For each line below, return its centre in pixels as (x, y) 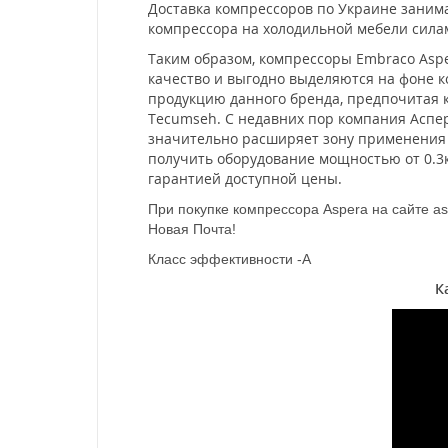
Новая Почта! (192, 229)
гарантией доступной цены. (245, 178)
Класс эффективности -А (229, 259)
